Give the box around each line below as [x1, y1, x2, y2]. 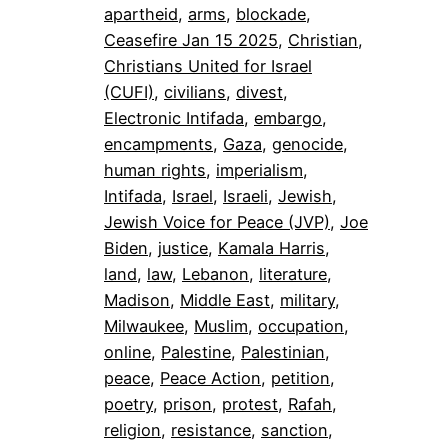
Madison [104, 289, 170, 310]
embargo [254, 107, 322, 128]
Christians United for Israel [104, 55, 312, 76]
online [104, 341, 151, 362]
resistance [171, 419, 251, 440]
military [280, 289, 335, 310]
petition [271, 367, 330, 388]
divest [236, 81, 283, 102]
